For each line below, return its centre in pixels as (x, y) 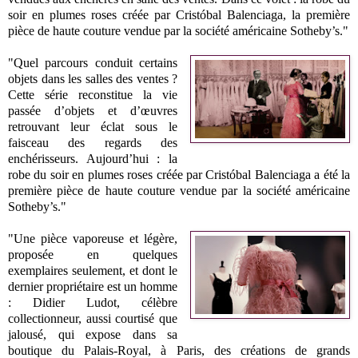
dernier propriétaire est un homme (93, 286)
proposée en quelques (93, 254)
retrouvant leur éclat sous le (93, 126)
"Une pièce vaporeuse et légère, (93, 238)
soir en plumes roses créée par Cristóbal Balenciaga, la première (179, 14)
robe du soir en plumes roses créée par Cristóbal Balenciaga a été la (179, 174)
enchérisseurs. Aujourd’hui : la (93, 158)
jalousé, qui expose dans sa (93, 334)
